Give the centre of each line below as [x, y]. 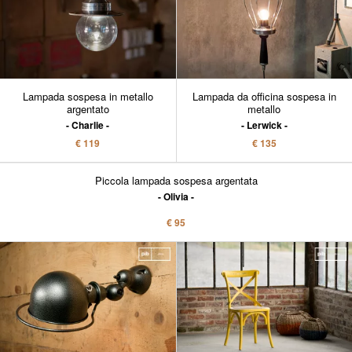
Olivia [176, 197]
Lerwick [264, 125]
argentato [88, 109]
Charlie [88, 125]
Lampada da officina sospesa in [264, 97]
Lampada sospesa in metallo [88, 97]
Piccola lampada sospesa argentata [176, 181]
